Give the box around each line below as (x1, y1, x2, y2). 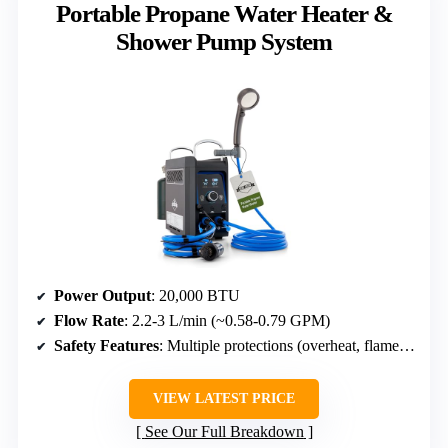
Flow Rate (54, 311, 124, 329)
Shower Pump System (116, 27, 332, 55)
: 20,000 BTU (151, 286, 240, 304)
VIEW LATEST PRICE (153, 390, 295, 406)
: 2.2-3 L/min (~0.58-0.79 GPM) (124, 311, 330, 329)
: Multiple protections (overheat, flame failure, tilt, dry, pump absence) (159, 336, 399, 354)
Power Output (54, 286, 151, 304)
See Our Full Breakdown (144, 422, 304, 440)
